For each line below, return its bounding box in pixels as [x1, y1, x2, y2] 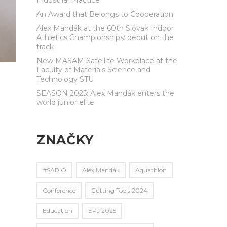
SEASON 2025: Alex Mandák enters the [36, 88, 174, 98]
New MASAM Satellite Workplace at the [36, 56, 177, 65]
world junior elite [36, 97, 94, 107]
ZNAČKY [36, 132, 94, 147]
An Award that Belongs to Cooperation [36, 9, 173, 19]
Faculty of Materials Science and [36, 65, 150, 74]
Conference [43, 186, 75, 194]
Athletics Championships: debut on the [36, 32, 174, 42]
